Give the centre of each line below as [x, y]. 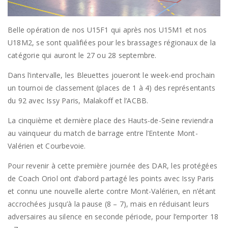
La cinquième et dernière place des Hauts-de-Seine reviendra [110, 120]
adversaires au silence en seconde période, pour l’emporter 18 [113, 216]
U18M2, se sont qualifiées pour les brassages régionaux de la [112, 42]
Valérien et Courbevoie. [47, 146]
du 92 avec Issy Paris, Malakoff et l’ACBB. [78, 100]
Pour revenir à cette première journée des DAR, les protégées [113, 165]
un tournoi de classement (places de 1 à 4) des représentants [112, 88]
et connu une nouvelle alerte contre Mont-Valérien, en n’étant [112, 191]
